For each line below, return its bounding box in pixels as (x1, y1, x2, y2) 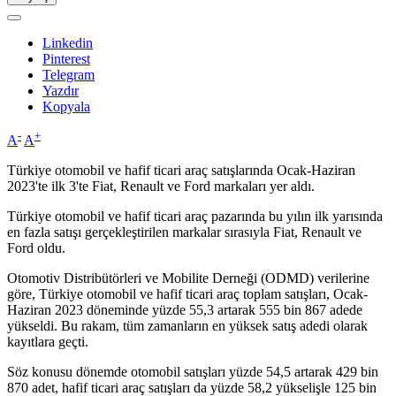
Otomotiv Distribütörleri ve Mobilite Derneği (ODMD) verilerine (7, 270, 369, 286)
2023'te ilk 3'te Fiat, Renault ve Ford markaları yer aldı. (7, 179, 315, 194)
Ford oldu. (7, 240, 65, 256)
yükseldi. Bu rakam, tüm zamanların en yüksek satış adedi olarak (7, 318, 368, 334)
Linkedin (42, 35, 93, 51)
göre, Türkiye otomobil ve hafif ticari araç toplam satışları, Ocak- (7, 286, 368, 302)
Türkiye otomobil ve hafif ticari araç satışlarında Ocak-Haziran (7, 163, 355, 179)
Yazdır (42, 83, 79, 99)
